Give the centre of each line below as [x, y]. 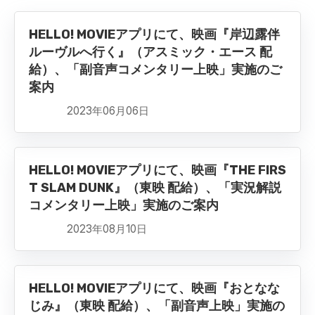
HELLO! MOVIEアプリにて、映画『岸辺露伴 [154, 35]
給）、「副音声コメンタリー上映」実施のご [155, 70]
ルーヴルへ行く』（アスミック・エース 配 [150, 52]
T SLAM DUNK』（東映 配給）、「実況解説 [155, 188]
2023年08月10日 [107, 229]
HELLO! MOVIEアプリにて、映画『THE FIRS [157, 171]
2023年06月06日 [108, 111]
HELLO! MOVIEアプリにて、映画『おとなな [154, 289]
